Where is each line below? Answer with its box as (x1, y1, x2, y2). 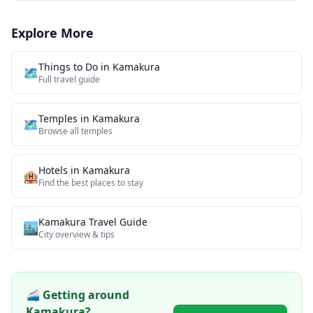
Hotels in (38, 163, 82, 177)
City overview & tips (38, 228, 115, 240)
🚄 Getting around (26, 287, 129, 303)
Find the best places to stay (38, 177, 143, 189)
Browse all (38, 125, 81, 137)
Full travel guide (38, 73, 100, 85)
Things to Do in (38, 60, 112, 73)
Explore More (11, 24, 94, 41)
